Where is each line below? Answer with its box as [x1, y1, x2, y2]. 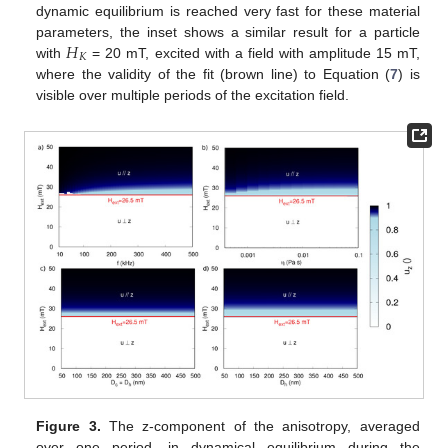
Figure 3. [36, 417, 101, 434]
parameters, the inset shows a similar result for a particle [36, 24, 420, 41]
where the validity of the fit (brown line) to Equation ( [36, 66, 391, 83]
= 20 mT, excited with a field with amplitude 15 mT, [87, 45, 420, 62]
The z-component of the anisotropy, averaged [100, 417, 420, 434]
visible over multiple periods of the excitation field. [36, 87, 350, 104]
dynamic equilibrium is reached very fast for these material [36, 3, 420, 20]
